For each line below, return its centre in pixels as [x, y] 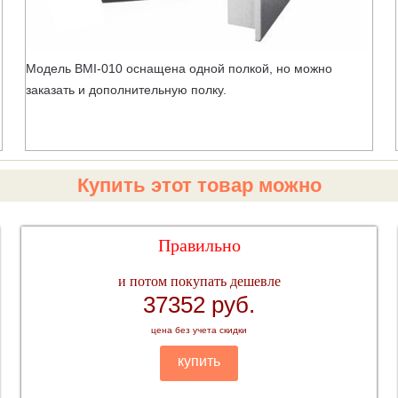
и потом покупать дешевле [199, 281]
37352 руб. [199, 304]
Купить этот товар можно [199, 185]
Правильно [199, 245]
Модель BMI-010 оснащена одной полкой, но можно [179, 68]
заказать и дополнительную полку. [126, 89]
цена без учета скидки [199, 330]
